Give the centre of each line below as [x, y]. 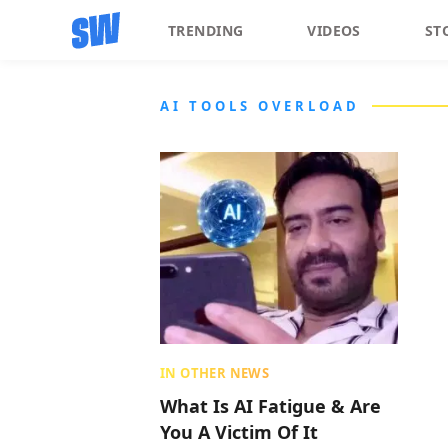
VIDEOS [334, 30]
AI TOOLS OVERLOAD [260, 106]
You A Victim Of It [239, 432]
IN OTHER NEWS [215, 373]
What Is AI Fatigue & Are [270, 406]
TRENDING [206, 30]
